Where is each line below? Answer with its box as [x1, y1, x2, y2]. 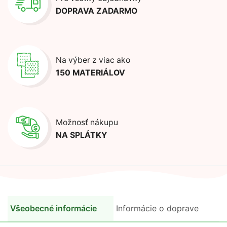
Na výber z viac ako [56, 55, 130, 65]
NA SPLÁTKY [56, 130, 107, 140]
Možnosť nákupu [56, 117, 118, 127]
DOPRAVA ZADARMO [56, 6, 137, 16]
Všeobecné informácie [10, 203, 97, 213]
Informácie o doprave [116, 203, 199, 213]
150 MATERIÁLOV [56, 68, 125, 78]
